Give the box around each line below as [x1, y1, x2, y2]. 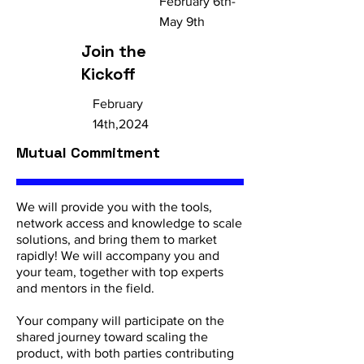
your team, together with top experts [16, 265, 223, 279]
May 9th [159, 15, 205, 28]
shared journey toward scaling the [16, 330, 208, 344]
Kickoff [81, 63, 136, 84]
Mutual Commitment [16, 143, 160, 162]
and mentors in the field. [16, 281, 154, 295]
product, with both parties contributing [16, 346, 234, 360]
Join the [81, 41, 146, 62]
